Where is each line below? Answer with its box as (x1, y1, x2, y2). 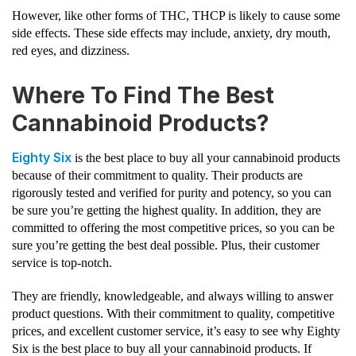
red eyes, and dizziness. (12, 44, 130, 58)
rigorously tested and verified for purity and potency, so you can (12, 186, 331, 200)
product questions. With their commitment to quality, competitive (12, 306, 335, 320)
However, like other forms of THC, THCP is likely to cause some (12, 9, 340, 23)
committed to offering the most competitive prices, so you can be (12, 221, 335, 235)
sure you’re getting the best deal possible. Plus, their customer (12, 238, 319, 253)
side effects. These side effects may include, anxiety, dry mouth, (12, 26, 331, 41)
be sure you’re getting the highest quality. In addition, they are (12, 203, 321, 218)
